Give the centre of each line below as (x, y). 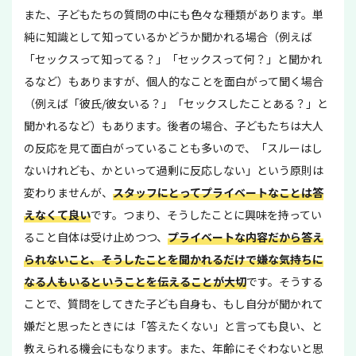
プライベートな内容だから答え (246, 236)
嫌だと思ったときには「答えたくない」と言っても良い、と (173, 325)
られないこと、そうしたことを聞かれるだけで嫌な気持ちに (174, 259)
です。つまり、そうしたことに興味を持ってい (206, 214)
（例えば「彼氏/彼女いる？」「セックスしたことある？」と (176, 103)
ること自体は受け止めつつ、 (96, 236)
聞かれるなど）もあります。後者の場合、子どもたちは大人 (174, 125)
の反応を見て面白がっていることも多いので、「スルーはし (173, 147)
